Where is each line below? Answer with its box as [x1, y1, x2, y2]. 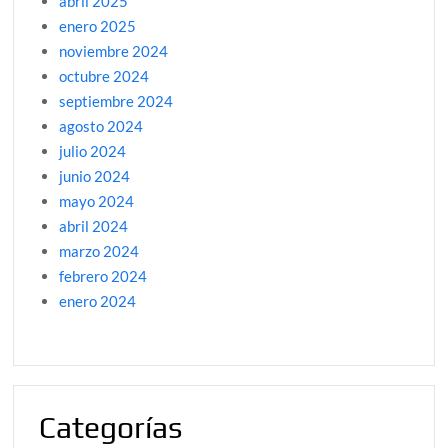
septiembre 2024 [59, 92, 174, 111]
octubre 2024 [59, 67, 150, 86]
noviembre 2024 [59, 42, 169, 61]
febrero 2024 [59, 267, 148, 286]
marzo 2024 [59, 242, 140, 261]
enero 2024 [59, 292, 137, 311]
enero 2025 [59, 17, 137, 36]
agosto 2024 [59, 117, 144, 136]
